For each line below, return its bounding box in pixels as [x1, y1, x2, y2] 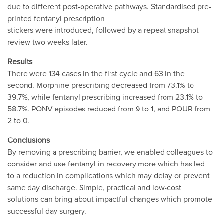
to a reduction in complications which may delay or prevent [7, 169, 210, 181]
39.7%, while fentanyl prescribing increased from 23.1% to [7, 91, 203, 102]
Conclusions [7, 134, 50, 145]
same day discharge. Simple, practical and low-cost [7, 181, 181, 192]
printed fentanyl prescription [7, 12, 105, 24]
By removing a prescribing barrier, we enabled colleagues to [7, 146, 213, 157]
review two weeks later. [7, 36, 88, 47]
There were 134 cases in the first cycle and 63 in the [7, 67, 185, 79]
